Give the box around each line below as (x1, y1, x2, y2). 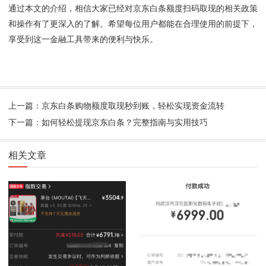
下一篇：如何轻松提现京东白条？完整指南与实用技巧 (8, 117, 208, 127)
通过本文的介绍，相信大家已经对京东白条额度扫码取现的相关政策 (8, 2, 258, 14)
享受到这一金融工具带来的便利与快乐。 (8, 33, 158, 45)
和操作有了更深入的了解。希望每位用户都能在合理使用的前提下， (8, 18, 258, 30)
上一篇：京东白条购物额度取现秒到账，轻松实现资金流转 (8, 100, 224, 110)
